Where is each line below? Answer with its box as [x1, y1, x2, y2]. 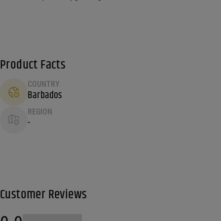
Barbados [28, 88, 62, 104]
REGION [28, 107, 52, 117]
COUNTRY [28, 79, 60, 89]
